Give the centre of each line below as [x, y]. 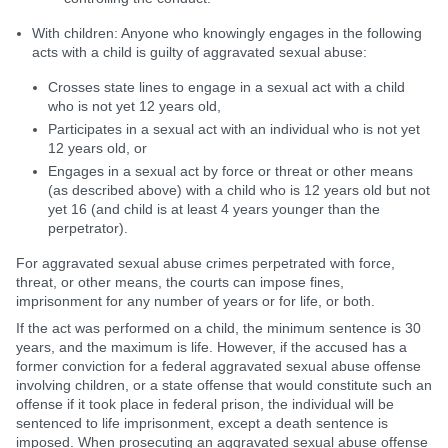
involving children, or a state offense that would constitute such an [224, 385]
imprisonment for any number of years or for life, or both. [195, 301]
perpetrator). [88, 228]
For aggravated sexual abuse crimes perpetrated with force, [205, 263]
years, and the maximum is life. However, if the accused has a [211, 347]
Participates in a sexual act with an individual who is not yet [234, 129]
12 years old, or [97, 148]
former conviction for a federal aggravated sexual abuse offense [218, 366]
